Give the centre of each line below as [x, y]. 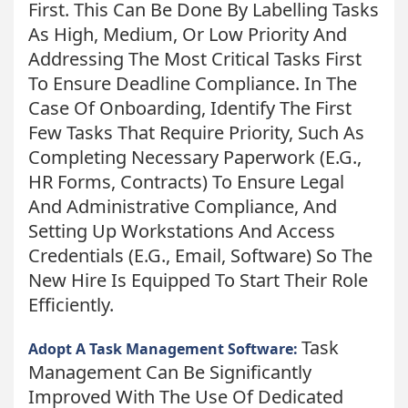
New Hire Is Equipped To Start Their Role [198, 280]
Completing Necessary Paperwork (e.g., [195, 157]
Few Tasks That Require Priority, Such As [196, 132]
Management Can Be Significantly [170, 372]
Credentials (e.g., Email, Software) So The [200, 255]
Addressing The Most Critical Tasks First [195, 58]
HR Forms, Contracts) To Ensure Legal [186, 181]
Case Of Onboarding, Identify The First [190, 107]
